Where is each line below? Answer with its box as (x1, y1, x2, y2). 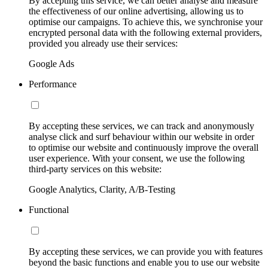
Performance (29, 78, 77, 89)
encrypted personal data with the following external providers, (29, 27, 262, 38)
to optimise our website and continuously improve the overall (29, 142, 258, 153)
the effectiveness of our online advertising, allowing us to (29, 5, 243, 16)
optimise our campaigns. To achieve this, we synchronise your (29, 16, 263, 27)
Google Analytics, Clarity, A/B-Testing (29, 184, 175, 194)
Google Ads (29, 58, 74, 69)
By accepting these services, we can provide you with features (29, 246, 263, 257)
